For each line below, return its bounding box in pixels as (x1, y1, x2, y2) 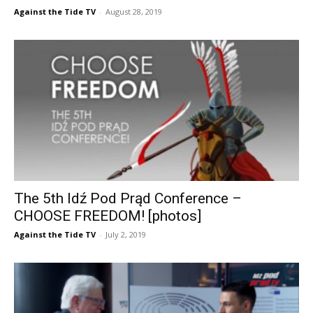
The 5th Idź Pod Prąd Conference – (14, 189, 242, 207)
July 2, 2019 (105, 228, 146, 240)
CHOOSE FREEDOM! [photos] (14, 207, 201, 224)
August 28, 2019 (105, 6, 162, 17)
